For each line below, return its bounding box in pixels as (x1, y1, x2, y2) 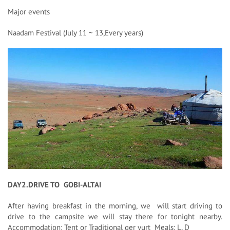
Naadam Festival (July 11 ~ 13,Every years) (8, 28, 143, 37)
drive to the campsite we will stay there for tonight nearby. (8, 212, 222, 222)
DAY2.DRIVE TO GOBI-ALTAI (8, 180, 101, 190)
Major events (8, 7, 50, 16)
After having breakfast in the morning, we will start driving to (8, 201, 222, 211)
